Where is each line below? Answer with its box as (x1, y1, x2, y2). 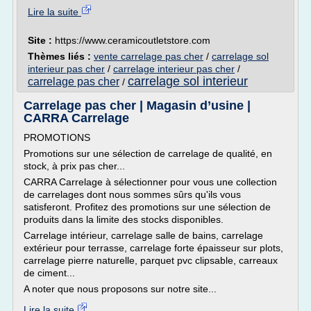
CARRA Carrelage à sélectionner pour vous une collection (24, 176, 277, 187)
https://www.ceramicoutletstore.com (55, 35, 210, 46)
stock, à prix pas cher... (24, 160, 125, 171)
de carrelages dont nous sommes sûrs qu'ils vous (24, 189, 241, 200)
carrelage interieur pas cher (113, 63, 235, 74)
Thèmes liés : (28, 51, 94, 62)
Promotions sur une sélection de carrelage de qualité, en (24, 148, 272, 159)
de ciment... (24, 267, 75, 278)
